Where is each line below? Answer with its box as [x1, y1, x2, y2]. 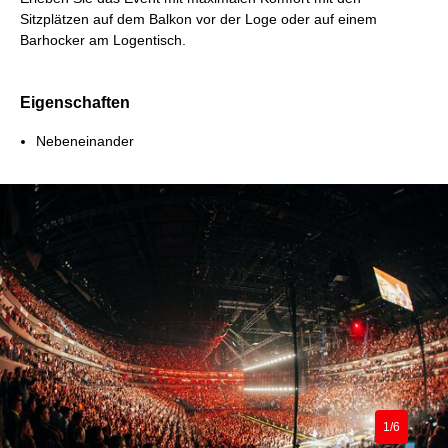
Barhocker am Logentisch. [20, 32, 186, 49]
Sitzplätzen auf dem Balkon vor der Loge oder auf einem [20, 11, 377, 28]
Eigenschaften [20, 94, 130, 112]
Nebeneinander [36, 133, 134, 150]
